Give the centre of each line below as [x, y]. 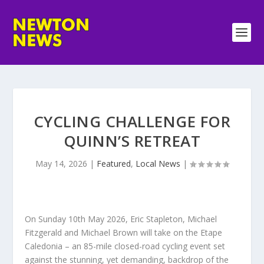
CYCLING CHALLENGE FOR [132, 121]
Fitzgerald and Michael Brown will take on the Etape [124, 232]
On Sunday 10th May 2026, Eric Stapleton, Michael [121, 219]
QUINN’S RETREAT [132, 141]
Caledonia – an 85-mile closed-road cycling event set [125, 246]
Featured [114, 164]
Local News [158, 164]
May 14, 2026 [61, 164]
